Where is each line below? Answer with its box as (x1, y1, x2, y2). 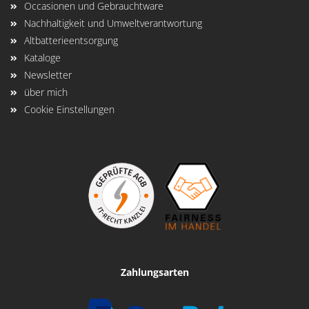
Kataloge (24, 51, 61, 64)
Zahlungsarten (120, 266, 189, 279)
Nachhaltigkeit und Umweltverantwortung (24, 17, 202, 30)
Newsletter (24, 68, 72, 81)
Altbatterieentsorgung (24, 34, 118, 47)
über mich (24, 86, 68, 99)
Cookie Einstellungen (24, 103, 114, 116)
